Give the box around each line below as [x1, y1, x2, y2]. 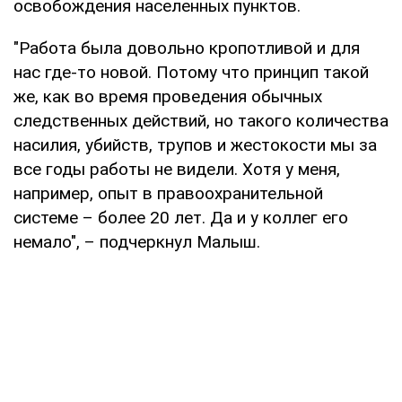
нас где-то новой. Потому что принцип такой [13, 61, 369, 83]
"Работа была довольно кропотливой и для [13, 37, 360, 58]
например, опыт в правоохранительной [13, 182, 323, 204]
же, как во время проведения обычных [13, 85, 322, 107]
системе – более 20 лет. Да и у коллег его [13, 206, 348, 228]
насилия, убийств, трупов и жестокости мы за [13, 134, 377, 155]
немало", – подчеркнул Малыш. [13, 231, 260, 252]
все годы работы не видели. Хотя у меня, [13, 158, 340, 179]
